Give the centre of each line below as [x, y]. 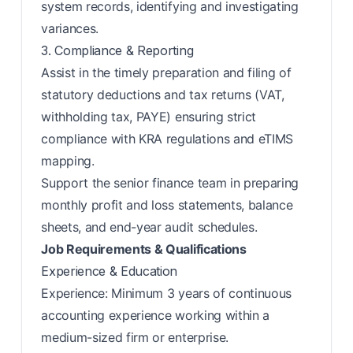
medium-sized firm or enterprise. [135, 337]
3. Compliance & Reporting [117, 50]
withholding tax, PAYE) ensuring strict [149, 117]
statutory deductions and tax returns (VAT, [163, 95]
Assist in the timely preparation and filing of [166, 72]
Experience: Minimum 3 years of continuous [167, 293]
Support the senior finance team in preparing [170, 183]
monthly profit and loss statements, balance [167, 205]
